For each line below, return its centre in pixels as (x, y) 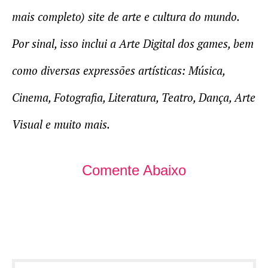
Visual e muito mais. (61, 124)
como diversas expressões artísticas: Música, (118, 71)
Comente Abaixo (134, 170)
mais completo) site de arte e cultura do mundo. (126, 17)
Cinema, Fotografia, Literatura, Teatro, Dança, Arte (134, 98)
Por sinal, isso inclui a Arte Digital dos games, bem (133, 44)
